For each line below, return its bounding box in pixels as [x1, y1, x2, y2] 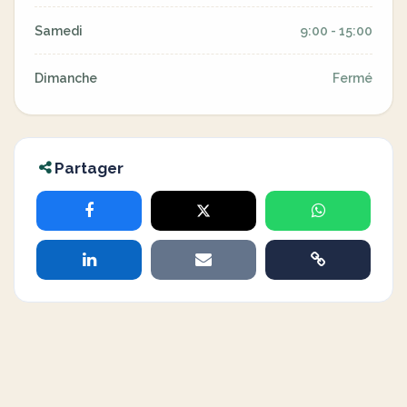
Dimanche [35, 71, 97, 85]
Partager [55, 159, 124, 177]
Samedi [35, 24, 83, 38]
